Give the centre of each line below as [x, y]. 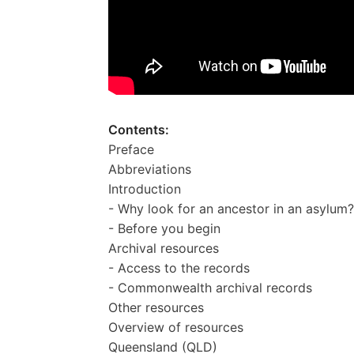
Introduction [145, 188]
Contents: [139, 129]
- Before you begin [164, 228]
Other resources [156, 307]
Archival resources [164, 248]
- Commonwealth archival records [210, 287]
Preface [131, 149]
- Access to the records [179, 267]
